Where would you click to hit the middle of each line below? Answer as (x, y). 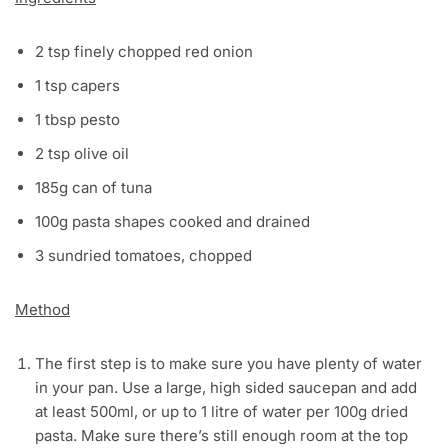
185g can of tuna (93, 188)
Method (42, 310)
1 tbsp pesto (77, 120)
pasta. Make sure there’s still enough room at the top (221, 436)
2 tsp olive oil (82, 154)
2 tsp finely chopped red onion (144, 52)
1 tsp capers (77, 86)
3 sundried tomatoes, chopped (143, 256)
